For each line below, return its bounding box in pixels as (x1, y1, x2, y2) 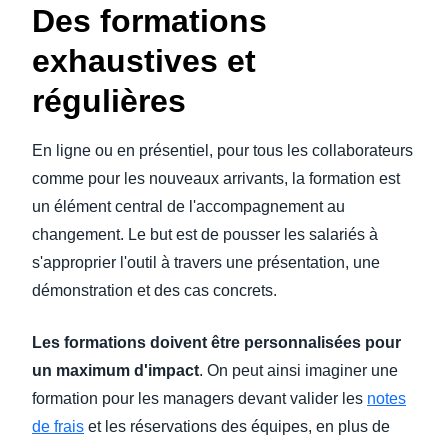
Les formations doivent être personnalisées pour (32, 334, 401, 351)
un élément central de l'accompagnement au (32, 198, 345, 215)
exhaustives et (32, 43, 256, 79)
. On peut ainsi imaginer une (199, 362, 398, 379)
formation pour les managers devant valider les (32, 390, 367, 407)
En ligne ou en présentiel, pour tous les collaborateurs (32, 142, 413, 159)
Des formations (32, 3, 267, 39)
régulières (32, 83, 186, 119)
